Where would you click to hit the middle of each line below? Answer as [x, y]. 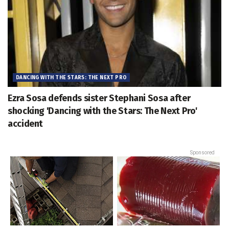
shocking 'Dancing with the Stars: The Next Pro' [103, 111]
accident [26, 124]
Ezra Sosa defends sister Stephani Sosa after [99, 98]
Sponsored [202, 153]
